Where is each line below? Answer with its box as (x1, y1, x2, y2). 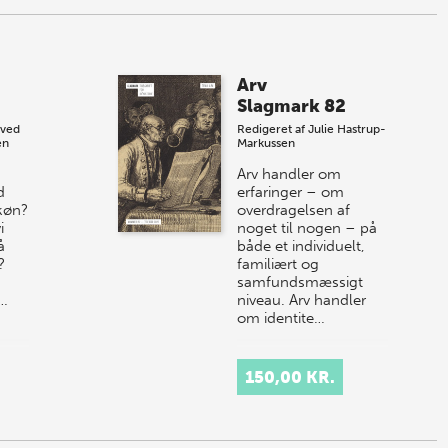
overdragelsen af (237, 201, 351, 220)
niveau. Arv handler (237, 291, 367, 310)
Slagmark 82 (237, 95, 347, 118)
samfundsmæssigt (237, 273, 364, 292)
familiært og (237, 255, 320, 274)
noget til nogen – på (237, 219, 378, 238)
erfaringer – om (237, 183, 345, 202)
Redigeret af (237, 122, 309, 137)
